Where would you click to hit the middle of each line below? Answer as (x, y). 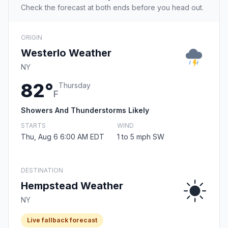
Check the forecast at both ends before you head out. (112, 8)
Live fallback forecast (62, 220)
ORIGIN (32, 38)
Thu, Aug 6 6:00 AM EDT (63, 137)
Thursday (75, 85)
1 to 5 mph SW (141, 137)
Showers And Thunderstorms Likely (85, 110)
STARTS (33, 126)
